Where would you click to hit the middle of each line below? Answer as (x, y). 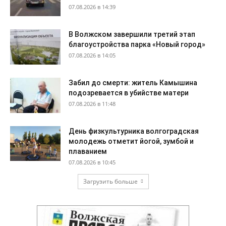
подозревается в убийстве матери (129, 93)
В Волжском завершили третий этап (132, 35)
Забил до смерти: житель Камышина (133, 83)
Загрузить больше (110, 182)
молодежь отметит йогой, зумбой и (131, 142)
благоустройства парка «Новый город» (137, 45)
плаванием (88, 152)
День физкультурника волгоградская (134, 131)
